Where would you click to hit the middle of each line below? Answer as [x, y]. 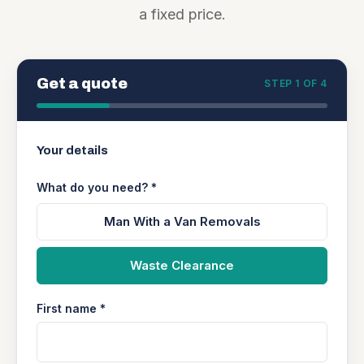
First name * [71, 308]
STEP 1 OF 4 [296, 83]
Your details [72, 150]
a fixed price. [182, 14]
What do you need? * [97, 187]
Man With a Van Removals [182, 221]
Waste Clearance [182, 265]
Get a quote [82, 84]
